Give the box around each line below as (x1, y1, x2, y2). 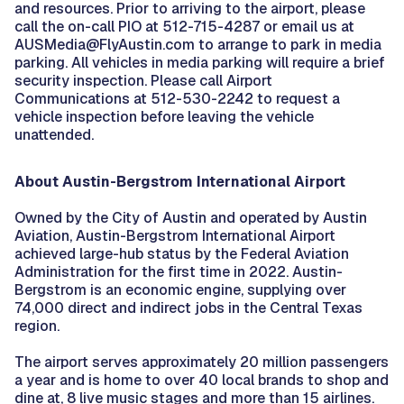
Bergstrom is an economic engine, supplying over (14, 280, 346, 299)
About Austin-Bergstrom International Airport (14, 171, 345, 191)
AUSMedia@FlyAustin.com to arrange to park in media (14, 34, 381, 54)
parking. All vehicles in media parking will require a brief (14, 52, 385, 72)
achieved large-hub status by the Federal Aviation (14, 243, 349, 263)
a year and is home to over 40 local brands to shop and (14, 370, 389, 390)
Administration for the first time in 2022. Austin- (14, 262, 343, 281)
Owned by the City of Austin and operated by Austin (14, 207, 367, 227)
